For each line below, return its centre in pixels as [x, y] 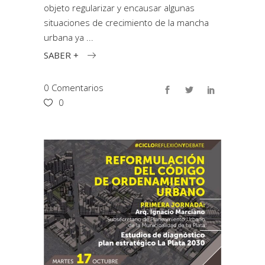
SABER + [61, 55]
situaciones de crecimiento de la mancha [126, 22]
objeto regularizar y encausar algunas [119, 8]
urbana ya [65, 37]
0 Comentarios [74, 87]
